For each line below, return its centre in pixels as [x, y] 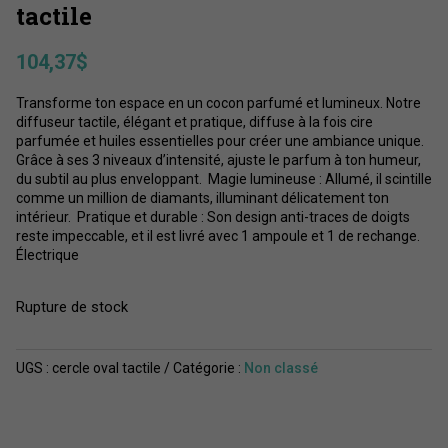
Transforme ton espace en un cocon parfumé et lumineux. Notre [218, 103]
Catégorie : [208, 368]
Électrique [47, 255]
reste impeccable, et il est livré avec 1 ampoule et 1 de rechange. [217, 236]
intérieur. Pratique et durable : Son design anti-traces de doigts [212, 217]
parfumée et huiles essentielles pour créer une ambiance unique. [219, 141]
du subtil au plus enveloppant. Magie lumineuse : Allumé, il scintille [223, 179]
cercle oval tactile [106, 368]
